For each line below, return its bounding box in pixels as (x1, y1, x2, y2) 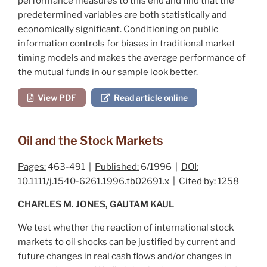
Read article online (110, 92, 188, 103)
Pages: (18, 161, 46, 172)
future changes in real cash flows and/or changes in (18, 250, 232, 262)
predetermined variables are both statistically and (18, 9, 227, 20)
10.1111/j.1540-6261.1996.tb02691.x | (18, 175, 179, 187)
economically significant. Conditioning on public (18, 23, 218, 35)
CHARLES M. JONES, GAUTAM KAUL (18, 198, 174, 210)
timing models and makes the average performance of (18, 52, 246, 63)
